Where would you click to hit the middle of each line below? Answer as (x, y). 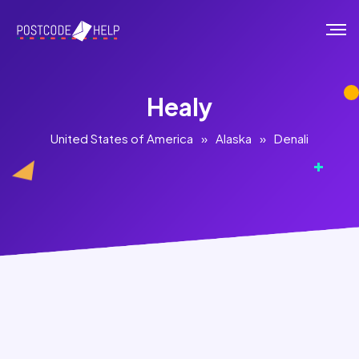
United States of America (122, 138)
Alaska (234, 138)
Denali (291, 138)
